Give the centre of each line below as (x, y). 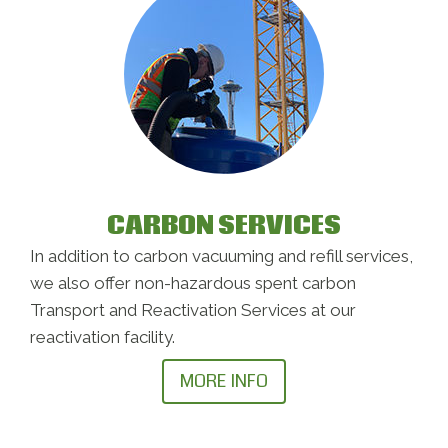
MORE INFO (224, 381)
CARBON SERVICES (224, 226)
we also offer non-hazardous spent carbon (193, 283)
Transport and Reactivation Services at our (193, 310)
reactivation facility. (102, 337)
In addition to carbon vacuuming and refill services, (221, 256)
